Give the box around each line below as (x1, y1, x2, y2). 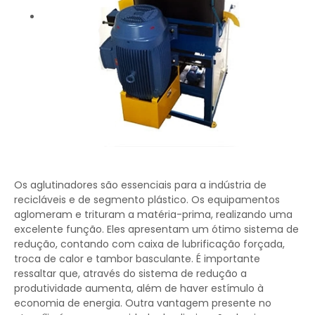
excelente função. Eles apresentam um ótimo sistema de (14, 222, 299, 236)
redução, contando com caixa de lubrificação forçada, (14, 237, 285, 251)
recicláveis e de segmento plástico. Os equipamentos (14, 193, 280, 207)
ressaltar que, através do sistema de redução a (14, 266, 247, 281)
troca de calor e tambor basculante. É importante (14, 252, 260, 266)
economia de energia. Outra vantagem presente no (14, 296, 271, 310)
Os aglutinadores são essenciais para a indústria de (14, 178, 266, 192)
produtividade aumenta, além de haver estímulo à (14, 281, 264, 295)
